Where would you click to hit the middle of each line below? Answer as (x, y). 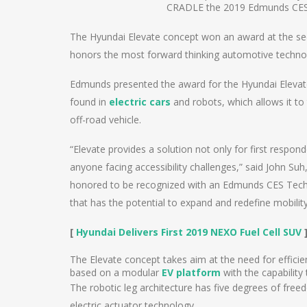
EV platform (191, 273)
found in (89, 102)
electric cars (140, 102)
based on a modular (116, 273)
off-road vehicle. (106, 120)
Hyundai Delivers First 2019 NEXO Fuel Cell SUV (189, 232)
